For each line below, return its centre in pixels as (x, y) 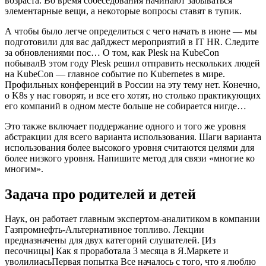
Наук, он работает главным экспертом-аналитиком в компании (132, 219)
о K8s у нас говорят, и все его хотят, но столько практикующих (133, 95)
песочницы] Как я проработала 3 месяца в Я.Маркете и (117, 251)
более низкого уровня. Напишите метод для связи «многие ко (130, 158)
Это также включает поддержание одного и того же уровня (125, 126)
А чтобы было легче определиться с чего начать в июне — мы (131, 31)
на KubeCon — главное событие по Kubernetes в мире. (115, 74)
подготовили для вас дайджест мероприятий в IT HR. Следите (132, 42)
